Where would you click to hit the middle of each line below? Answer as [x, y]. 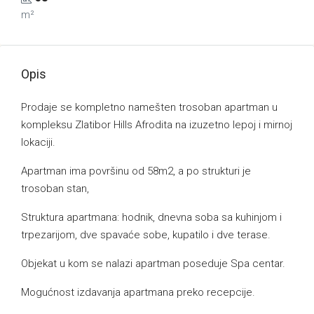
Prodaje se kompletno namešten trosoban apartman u [149, 107]
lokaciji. [38, 142]
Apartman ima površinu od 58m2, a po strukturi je [136, 171]
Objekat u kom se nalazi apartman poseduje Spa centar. [153, 264]
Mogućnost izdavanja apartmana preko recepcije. [138, 292]
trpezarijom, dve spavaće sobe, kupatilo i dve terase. [146, 235]
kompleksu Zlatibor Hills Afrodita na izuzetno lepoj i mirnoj [157, 125]
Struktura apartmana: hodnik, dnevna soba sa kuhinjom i [151, 217]
